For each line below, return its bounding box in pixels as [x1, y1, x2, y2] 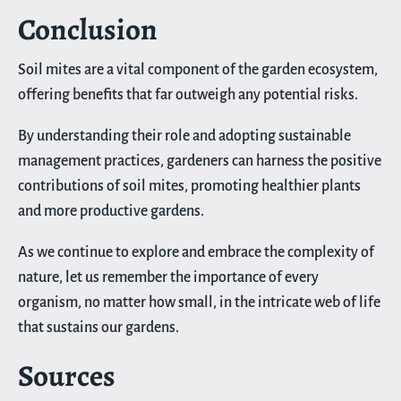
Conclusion [18, 8, 158, 49]
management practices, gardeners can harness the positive [18, 152, 381, 169]
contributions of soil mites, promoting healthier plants [18, 177, 361, 194]
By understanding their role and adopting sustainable [18, 127, 351, 144]
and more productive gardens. [18, 202, 204, 219]
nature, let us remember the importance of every [18, 269, 319, 286]
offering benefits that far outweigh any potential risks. [18, 86, 358, 103]
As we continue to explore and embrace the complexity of [18, 243, 374, 260]
